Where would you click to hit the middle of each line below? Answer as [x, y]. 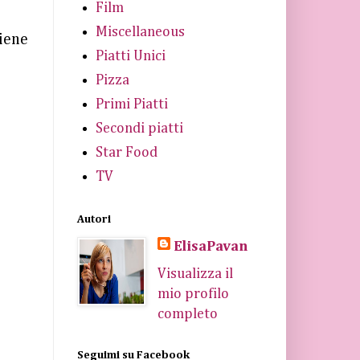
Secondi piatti [139, 128]
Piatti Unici [130, 56]
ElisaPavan [210, 247]
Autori [94, 219]
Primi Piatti [131, 104]
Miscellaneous [140, 32]
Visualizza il [195, 274]
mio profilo [193, 294]
